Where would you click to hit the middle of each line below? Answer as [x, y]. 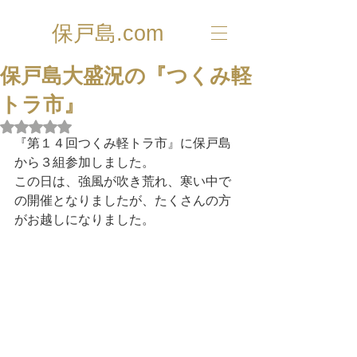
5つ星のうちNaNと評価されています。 [133, 126]
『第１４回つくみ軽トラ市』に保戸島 [123, 143]
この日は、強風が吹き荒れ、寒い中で [123, 181]
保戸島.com [107, 33]
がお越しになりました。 [84, 220]
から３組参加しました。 [84, 162]
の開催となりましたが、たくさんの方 [123, 200]
